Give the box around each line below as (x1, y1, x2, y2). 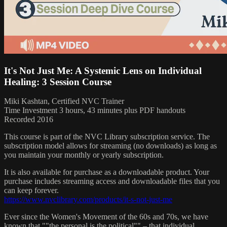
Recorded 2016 (4, 115, 53, 124)
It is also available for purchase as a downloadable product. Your (4, 168, 209, 177)
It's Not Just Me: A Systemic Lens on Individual (4, 65, 202, 76)
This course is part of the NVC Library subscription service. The (4, 132, 210, 141)
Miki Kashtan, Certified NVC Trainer (4, 97, 124, 106)
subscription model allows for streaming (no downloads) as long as (4, 141, 217, 150)
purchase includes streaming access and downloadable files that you (4, 177, 220, 186)
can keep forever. (4, 186, 59, 195)
